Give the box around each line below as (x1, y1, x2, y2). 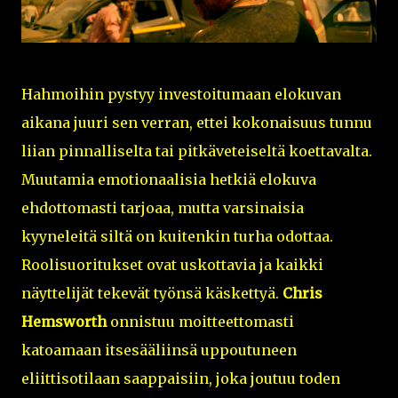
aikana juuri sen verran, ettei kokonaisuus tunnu (21, 113, 372, 131)
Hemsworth (21, 312, 107, 330)
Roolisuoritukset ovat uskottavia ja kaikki (21, 255, 323, 274)
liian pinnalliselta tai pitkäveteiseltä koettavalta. (21, 141, 372, 160)
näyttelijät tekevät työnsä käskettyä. (21, 283, 283, 302)
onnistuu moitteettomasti (107, 312, 294, 330)
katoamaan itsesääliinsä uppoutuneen (21, 340, 297, 359)
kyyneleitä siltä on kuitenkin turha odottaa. (21, 227, 333, 245)
